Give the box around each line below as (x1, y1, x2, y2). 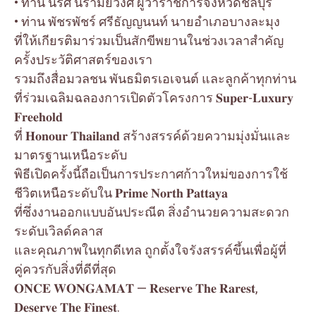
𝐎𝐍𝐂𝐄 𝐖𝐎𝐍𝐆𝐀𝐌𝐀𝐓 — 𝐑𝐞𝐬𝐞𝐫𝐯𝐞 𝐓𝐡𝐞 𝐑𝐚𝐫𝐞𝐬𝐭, (14, 280, 257, 296)
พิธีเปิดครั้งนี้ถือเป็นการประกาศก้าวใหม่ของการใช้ (14, 166, 288, 181)
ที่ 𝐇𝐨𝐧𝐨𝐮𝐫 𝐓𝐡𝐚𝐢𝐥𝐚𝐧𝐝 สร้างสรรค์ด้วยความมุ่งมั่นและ (14, 128, 291, 143)
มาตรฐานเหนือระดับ (14, 147, 127, 162)
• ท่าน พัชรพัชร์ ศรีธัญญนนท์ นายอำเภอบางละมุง (14, 13, 280, 29)
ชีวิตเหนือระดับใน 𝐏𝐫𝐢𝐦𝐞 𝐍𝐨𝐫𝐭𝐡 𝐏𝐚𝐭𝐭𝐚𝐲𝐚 (14, 185, 228, 200)
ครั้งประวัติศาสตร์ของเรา (14, 51, 152, 67)
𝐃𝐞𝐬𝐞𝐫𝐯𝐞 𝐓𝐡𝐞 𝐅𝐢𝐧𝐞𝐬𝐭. (14, 299, 120, 315)
